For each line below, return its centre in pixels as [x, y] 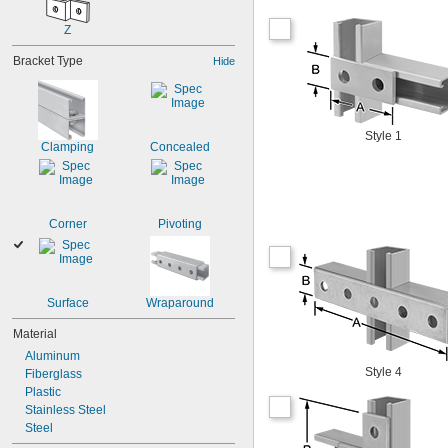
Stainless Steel [65, 410]
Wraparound [179, 303]
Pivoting [179, 224]
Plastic [43, 392]
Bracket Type [48, 61]
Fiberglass [53, 374]
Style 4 [383, 372]
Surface [67, 303]
